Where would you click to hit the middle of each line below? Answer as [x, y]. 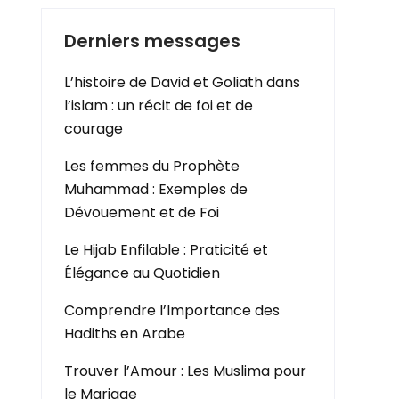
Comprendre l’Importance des [172, 310]
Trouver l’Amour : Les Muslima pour [185, 371]
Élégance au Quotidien [142, 273]
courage [94, 129]
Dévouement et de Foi [142, 212]
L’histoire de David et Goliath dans [182, 82]
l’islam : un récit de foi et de [159, 106]
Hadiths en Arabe [125, 334]
